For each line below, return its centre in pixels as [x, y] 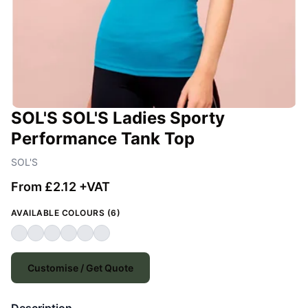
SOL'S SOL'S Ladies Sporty [118, 118]
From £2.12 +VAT [60, 187]
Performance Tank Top [103, 139]
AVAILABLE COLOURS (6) [66, 213]
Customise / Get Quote [80, 268]
